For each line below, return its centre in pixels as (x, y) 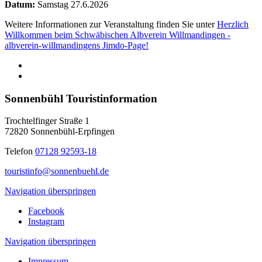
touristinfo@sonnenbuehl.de (57, 171)
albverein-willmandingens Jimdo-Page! (77, 45)
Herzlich (233, 24)
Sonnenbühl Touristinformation (81, 98)
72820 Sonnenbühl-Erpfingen (60, 132)
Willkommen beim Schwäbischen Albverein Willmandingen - (118, 35)
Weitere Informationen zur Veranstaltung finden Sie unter (111, 24)
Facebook (46, 211)
